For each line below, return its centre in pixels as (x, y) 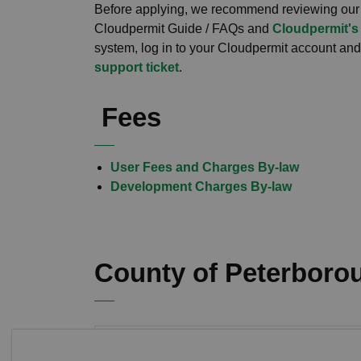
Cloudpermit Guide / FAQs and (183, 28)
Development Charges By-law (201, 186)
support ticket (137, 67)
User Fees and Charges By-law (205, 167)
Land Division (147, 342)
